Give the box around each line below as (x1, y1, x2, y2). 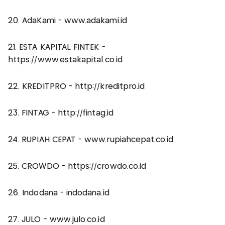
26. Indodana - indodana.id (8, 189, 109, 197)
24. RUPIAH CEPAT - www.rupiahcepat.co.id (8, 136, 174, 144)
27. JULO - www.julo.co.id (8, 215, 105, 223)
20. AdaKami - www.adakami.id (8, 17, 127, 25)
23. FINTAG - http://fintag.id (8, 109, 114, 117)
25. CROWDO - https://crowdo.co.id (8, 162, 147, 170)
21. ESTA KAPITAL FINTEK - (8, 43, 105, 51)
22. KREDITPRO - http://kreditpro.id (8, 82, 145, 90)
